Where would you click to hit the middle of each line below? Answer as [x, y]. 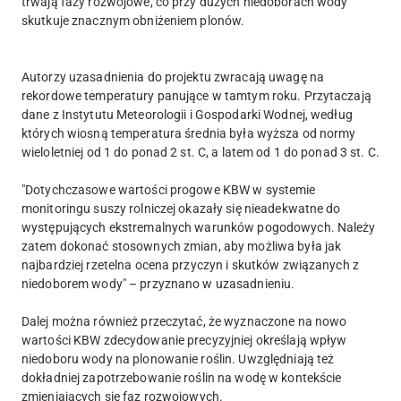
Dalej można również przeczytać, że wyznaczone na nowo [184, 321]
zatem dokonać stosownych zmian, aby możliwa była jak [182, 246]
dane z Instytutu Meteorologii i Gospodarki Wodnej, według [187, 114]
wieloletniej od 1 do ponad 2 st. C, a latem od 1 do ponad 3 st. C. [200, 152]
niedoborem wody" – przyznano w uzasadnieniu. [158, 283]
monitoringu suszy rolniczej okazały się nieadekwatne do [181, 208]
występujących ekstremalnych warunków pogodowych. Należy [199, 227]
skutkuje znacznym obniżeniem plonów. [133, 20]
